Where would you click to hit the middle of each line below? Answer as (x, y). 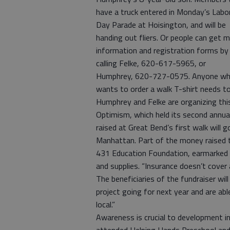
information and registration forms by (162, 51)
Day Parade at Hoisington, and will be (161, 25)
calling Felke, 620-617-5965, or (152, 63)
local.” (106, 205)
